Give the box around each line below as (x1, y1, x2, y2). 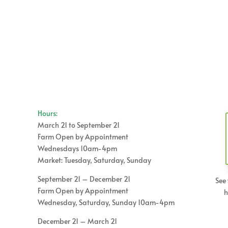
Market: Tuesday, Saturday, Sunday (37, 155, 151, 165)
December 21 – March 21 (37, 216, 117, 226)
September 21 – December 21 (37, 174, 130, 184)
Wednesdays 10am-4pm (37, 144, 117, 153)
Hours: (37, 108, 58, 118)
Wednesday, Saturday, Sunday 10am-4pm (37, 197, 175, 207)
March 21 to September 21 (37, 120, 120, 130)
